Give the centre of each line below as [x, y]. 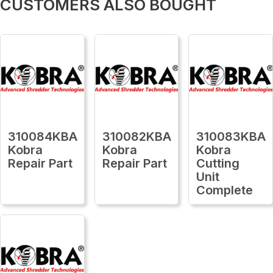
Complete [225, 190]
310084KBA [43, 136]
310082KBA [136, 136]
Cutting [218, 163]
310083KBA [231, 136]
